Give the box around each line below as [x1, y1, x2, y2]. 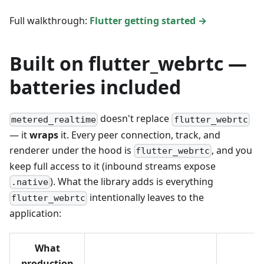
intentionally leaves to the [87, 191, 204, 204]
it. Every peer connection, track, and [58, 128, 220, 141]
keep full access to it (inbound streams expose [9, 159, 216, 173]
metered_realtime [11, 114, 97, 125]
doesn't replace [98, 112, 172, 126]
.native [11, 177, 49, 188]
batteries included [9, 74, 181, 100]
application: [9, 207, 61, 220]
